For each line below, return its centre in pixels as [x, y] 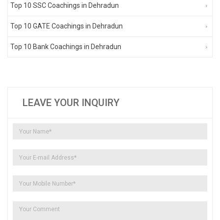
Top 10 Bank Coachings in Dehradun [66, 46]
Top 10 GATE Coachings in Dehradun [67, 26]
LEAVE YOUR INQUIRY [71, 102]
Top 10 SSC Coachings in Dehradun [65, 5]
